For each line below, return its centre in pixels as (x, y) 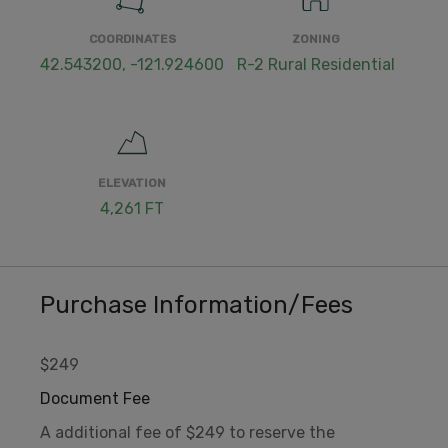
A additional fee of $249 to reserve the (187, 433)
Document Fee (95, 399)
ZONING (316, 39)
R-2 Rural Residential (316, 65)
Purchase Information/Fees (196, 305)
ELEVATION (132, 183)
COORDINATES (132, 39)
